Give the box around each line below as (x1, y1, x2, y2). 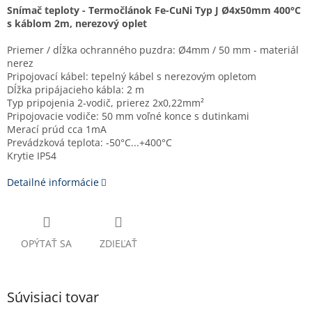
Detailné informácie (7, 175, 99, 189)
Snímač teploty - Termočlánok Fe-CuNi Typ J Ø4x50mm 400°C (7, 3, 301, 17)
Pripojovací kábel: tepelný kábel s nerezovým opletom (7, 70, 256, 84)
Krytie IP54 (7, 149, 56, 163)
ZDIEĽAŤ (100, 237, 137, 251)
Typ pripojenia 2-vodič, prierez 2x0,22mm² (7, 96, 204, 110)
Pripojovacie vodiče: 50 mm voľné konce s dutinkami (7, 109, 249, 123)
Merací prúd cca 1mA (7, 123, 107, 136)
